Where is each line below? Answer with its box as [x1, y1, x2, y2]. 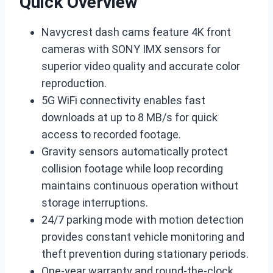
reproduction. [41, 77, 107, 90]
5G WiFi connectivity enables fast [41, 94, 205, 107]
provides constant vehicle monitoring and [41, 230, 244, 243]
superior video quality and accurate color [41, 60, 240, 73]
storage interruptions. [41, 196, 148, 209]
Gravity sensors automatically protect [41, 145, 228, 158]
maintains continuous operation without [41, 179, 238, 192]
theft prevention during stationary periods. [41, 247, 249, 260]
